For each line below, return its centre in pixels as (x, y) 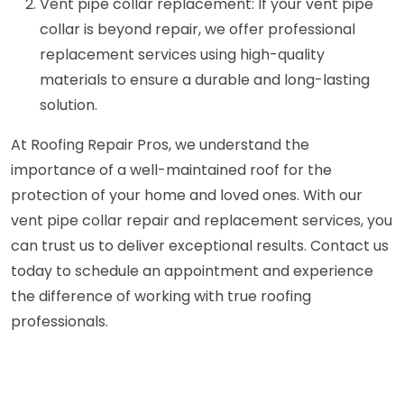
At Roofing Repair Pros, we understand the (160, 145)
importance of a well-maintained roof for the (171, 170)
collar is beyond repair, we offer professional (197, 29)
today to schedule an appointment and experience (192, 271)
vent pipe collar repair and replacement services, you (202, 220)
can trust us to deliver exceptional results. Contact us (200, 246)
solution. (69, 105)
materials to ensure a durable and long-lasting (205, 80)
